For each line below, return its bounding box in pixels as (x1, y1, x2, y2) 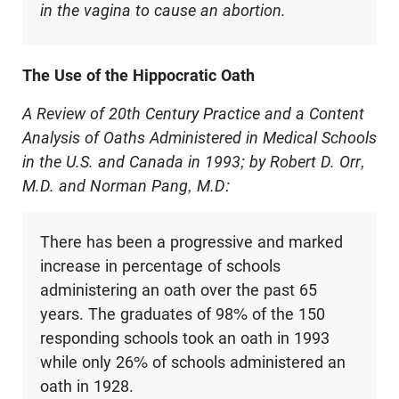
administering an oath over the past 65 (39, 281, 317, 300)
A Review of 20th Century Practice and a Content (22, 104, 364, 124)
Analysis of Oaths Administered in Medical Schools (22, 128, 377, 148)
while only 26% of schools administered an (39, 353, 346, 372)
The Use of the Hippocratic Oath (22, 66, 255, 85)
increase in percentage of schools (39, 256, 281, 276)
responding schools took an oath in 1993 (39, 329, 330, 348)
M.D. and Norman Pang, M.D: (22, 176, 230, 196)
